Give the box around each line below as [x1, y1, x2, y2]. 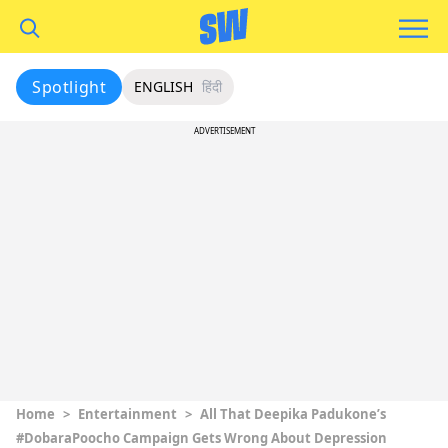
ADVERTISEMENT [193, 125, 255, 136]
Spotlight [32, 76, 107, 98]
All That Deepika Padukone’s [200, 405, 386, 423]
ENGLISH [134, 77, 194, 96]
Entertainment [78, 405, 177, 423]
